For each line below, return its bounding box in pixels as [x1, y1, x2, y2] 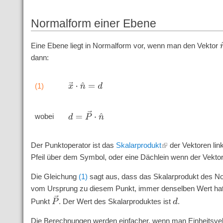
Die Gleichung [31, 172, 79, 181]
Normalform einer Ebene [31, 17, 157, 30]
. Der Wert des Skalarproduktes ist [59, 197, 173, 206]
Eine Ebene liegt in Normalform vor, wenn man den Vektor [31, 41, 221, 50]
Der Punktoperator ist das [31, 141, 116, 150]
